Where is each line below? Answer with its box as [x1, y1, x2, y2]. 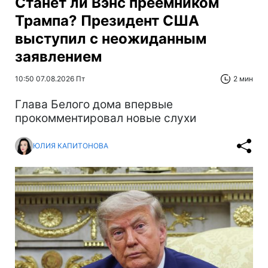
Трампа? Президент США [15, 11, 199, 29]
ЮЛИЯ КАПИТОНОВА [33, 141, 108, 151]
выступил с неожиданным [15, 29, 206, 47]
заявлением [15, 47, 102, 65]
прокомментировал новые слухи [15, 111, 196, 125]
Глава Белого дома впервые [15, 97, 173, 111]
